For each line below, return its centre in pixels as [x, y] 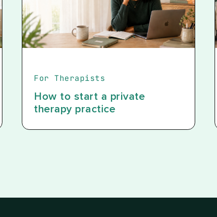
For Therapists [70, 78]
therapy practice [75, 109]
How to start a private [90, 97]
